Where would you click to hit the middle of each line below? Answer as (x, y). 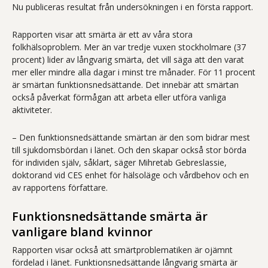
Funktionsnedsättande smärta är (110, 217)
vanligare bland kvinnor (82, 232)
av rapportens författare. (60, 188)
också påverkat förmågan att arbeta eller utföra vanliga (119, 98)
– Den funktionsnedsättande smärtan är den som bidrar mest (131, 138)
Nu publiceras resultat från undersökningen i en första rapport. (133, 7)
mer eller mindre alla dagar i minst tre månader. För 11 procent (134, 72)
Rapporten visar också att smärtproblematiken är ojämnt (122, 250)
